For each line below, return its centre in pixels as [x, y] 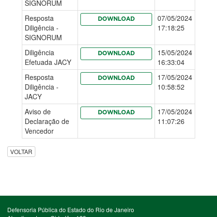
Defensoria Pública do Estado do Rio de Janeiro [71, 210]
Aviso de [38, 111]
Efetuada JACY [48, 62]
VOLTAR [21, 152]
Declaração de [47, 121]
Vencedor [39, 131]
